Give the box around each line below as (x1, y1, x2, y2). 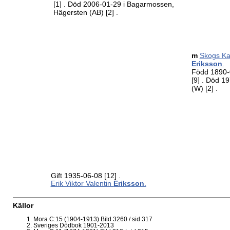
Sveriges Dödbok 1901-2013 (33, 222, 114, 229)
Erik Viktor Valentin (50, 180, 113, 187)
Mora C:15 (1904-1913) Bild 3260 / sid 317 (33, 216, 152, 223)
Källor (13, 201, 33, 209)
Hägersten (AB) (53, 8, 106, 16)
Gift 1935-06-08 (50, 172, 104, 180)
